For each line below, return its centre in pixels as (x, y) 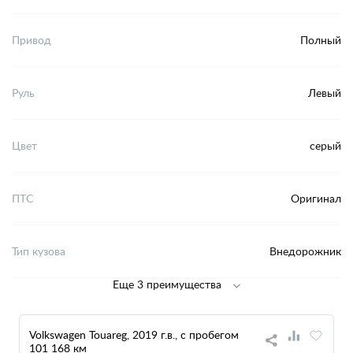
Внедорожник (305, 251)
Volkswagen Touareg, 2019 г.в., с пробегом (134, 334)
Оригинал (316, 199)
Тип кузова (39, 251)
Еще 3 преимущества (167, 284)
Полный (321, 40)
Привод (32, 40)
